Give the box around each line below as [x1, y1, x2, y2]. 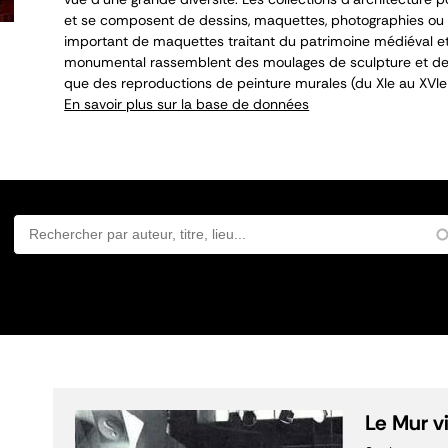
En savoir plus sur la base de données [64, 95, 310, 113]
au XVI [395, 74, 440, 92]
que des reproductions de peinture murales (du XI [64, 74, 388, 92]
